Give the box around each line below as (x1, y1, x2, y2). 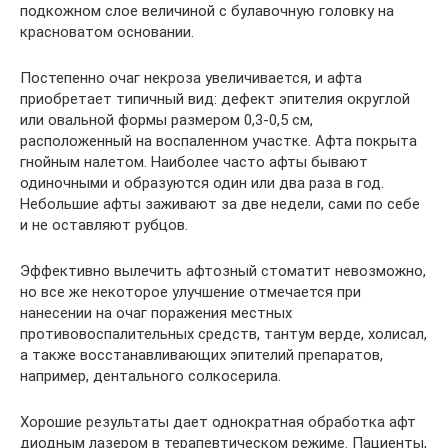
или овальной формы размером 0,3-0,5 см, (20, 110, 313, 129)
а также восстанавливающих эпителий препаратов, (20, 345, 383, 364)
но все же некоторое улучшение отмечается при (20, 282, 361, 301)
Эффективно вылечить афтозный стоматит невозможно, (20, 261, 426, 280)
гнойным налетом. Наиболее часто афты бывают (20, 152, 368, 171)
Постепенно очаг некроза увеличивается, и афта (20, 68, 362, 87)
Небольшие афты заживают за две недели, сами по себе (20, 194, 420, 213)
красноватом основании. (20, 22, 194, 41)
